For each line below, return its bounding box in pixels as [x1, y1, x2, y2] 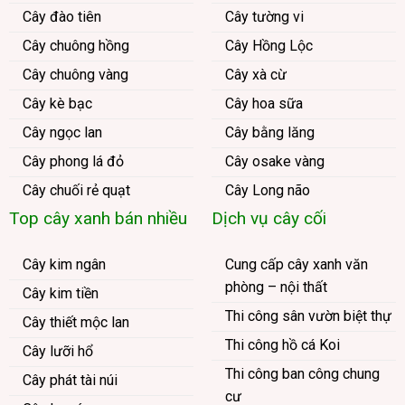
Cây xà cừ [224, 65, 287, 83]
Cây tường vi [224, 7, 304, 25]
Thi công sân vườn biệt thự [224, 306, 391, 325]
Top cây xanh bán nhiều [8, 207, 187, 229]
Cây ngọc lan [22, 123, 102, 141]
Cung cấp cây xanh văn [224, 255, 368, 273]
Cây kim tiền [22, 284, 99, 302]
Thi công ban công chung [224, 364, 380, 382]
